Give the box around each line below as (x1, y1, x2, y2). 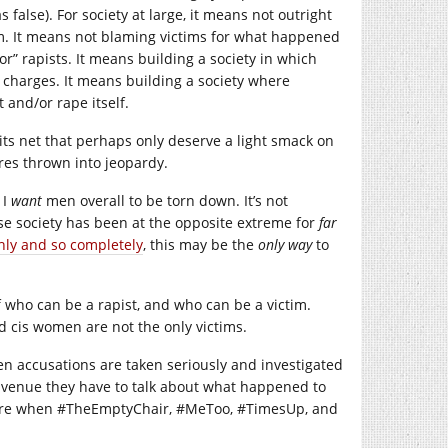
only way (258, 235, 316, 254)
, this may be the (143, 235, 258, 254)
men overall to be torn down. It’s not (42, 191, 288, 210)
